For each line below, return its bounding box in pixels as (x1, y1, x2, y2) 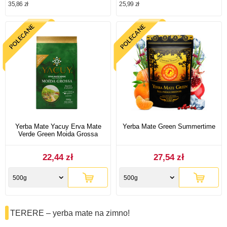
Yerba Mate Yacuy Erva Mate (15, 123, 101, 131)
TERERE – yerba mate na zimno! (10, 209, 130, 218)
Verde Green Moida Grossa (18, 130, 98, 138)
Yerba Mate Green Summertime (123, 123, 215, 131)
